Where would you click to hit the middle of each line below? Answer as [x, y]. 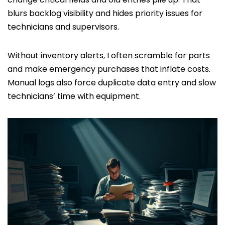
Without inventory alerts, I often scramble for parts [109, 55]
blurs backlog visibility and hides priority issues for [105, 13]
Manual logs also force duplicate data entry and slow [112, 82]
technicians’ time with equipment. [74, 96]
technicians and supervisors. [63, 27]
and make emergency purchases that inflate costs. [109, 69]
